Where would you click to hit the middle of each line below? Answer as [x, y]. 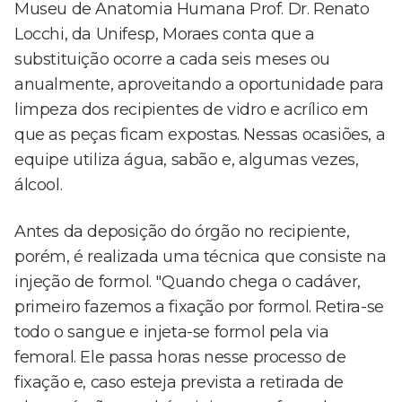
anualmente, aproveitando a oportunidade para [199, 85]
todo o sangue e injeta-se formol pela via [172, 332]
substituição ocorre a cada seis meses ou [173, 60]
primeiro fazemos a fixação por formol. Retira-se [199, 307]
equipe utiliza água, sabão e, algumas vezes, [187, 160]
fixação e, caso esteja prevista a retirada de [179, 383]
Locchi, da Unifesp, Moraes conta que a [165, 35]
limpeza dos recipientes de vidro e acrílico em [192, 110]
